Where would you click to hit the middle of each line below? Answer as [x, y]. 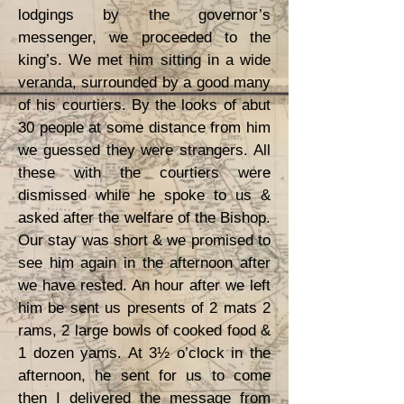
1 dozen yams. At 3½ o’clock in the [144, 353]
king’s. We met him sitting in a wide [144, 60]
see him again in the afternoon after [144, 263]
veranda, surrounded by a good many [144, 83]
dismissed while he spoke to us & [144, 195]
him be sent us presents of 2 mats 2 [144, 308]
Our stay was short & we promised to [144, 240]
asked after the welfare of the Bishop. [144, 218]
